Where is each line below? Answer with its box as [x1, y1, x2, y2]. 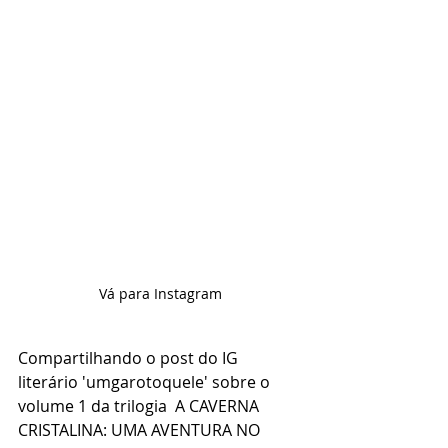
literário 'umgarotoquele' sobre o [18, 370, 274, 393]
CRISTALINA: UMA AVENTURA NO [18, 418, 264, 441]
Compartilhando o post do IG [18, 346, 242, 369]
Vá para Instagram [98, 283, 222, 303]
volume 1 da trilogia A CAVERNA [18, 394, 263, 417]
